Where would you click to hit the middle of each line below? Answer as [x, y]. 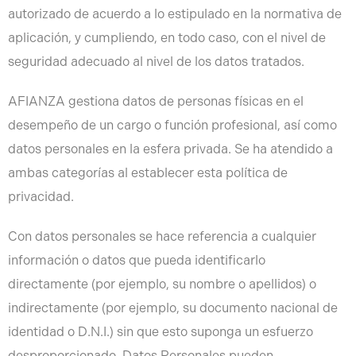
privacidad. [41, 197]
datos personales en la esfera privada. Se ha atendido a [170, 149]
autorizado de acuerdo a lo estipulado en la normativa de [175, 14]
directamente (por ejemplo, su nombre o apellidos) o [162, 284]
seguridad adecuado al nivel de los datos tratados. [156, 62]
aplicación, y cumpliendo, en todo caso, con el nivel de [167, 38]
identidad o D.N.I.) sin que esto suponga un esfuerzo [161, 332]
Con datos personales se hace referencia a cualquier [162, 236]
